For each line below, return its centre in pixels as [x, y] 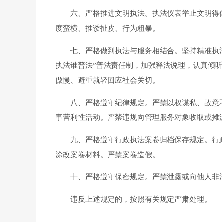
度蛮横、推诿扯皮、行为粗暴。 [108, 28]
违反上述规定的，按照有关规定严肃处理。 [134, 199]
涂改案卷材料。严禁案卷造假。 [108, 155]
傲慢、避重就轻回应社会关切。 [108, 80]
